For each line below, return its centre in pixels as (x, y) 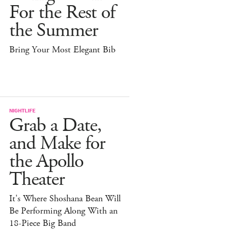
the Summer (54, 30)
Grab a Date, (55, 125)
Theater (37, 179)
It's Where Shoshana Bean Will (65, 198)
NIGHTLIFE (22, 110)
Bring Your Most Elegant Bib (62, 50)
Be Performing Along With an (63, 211)
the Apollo (46, 161)
